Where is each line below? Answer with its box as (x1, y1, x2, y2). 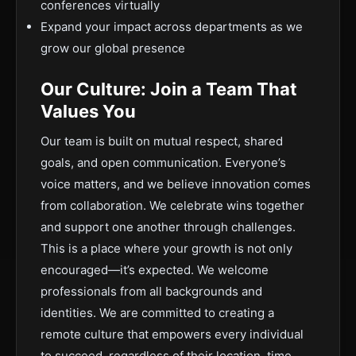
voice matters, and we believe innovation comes (41, 176, 311, 192)
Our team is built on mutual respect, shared (41, 133, 283, 149)
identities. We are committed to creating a (41, 305, 274, 320)
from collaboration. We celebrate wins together (41, 198, 304, 213)
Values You (41, 101, 136, 122)
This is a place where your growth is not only (41, 241, 292, 256)
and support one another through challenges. (41, 219, 296, 234)
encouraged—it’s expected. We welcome (41, 262, 269, 277)
